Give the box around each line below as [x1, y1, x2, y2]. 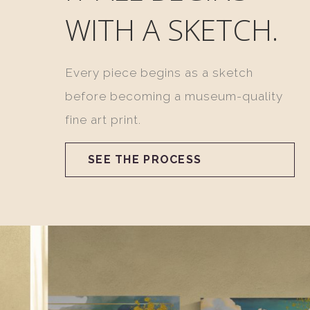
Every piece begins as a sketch [65, 66, 254, 80]
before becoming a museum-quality [65, 89, 284, 104]
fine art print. [65, 113, 142, 127]
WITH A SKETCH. [65, 10, 279, 50]
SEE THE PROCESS [88, 153, 202, 167]
